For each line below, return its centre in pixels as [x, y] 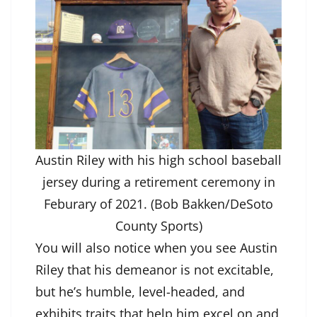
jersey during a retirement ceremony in [158, 182]
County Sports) [158, 226]
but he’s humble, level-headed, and [140, 292]
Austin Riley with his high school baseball [158, 160]
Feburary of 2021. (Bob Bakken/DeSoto [158, 204]
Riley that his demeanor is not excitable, [155, 270]
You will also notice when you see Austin [156, 248]
